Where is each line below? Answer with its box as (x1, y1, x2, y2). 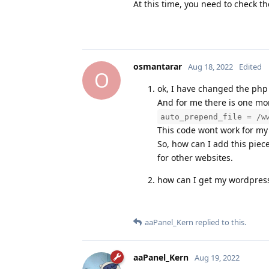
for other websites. (157, 151, 233, 163)
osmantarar (133, 60, 182, 72)
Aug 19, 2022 (195, 252, 240, 263)
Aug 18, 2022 (188, 61, 233, 72)
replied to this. (193, 216, 246, 228)
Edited (239, 61, 262, 72)
